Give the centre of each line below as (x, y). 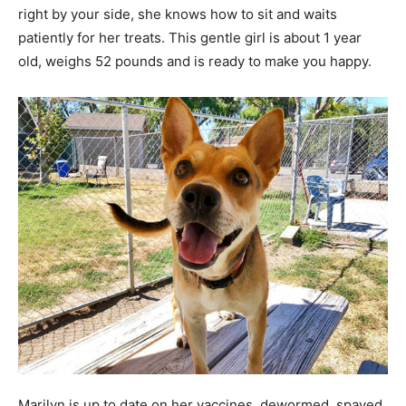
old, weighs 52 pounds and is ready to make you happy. (195, 61)
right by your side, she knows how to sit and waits (178, 14)
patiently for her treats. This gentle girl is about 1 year (190, 37)
